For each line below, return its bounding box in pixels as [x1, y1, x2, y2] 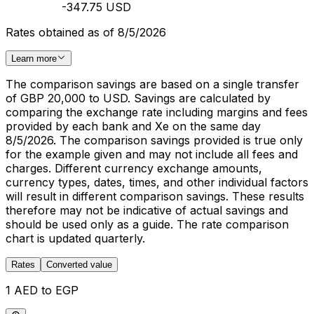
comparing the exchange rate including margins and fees [6, 105, 308, 120]
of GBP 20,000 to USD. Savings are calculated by [6, 91, 271, 106]
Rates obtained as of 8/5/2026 [6, 25, 166, 40]
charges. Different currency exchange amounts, [6, 161, 262, 176]
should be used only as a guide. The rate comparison [6, 217, 289, 232]
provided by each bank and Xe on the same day [6, 119, 261, 134]
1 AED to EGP [6, 283, 78, 298]
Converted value [46, 259, 112, 271]
